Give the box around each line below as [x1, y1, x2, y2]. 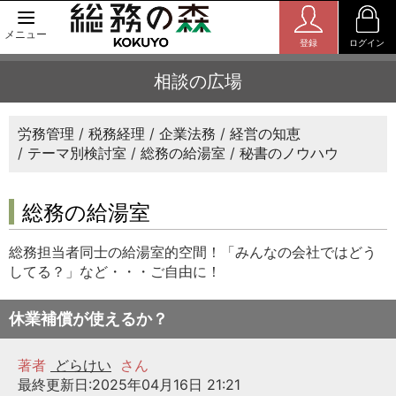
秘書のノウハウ [240, 144, 339, 163]
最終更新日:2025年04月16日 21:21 [18, 376, 240, 394]
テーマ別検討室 [27, 144, 126, 163]
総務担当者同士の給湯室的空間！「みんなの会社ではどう [9, 243, 377, 262]
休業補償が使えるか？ [9, 309, 168, 329]
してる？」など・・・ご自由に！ [9, 263, 221, 281]
